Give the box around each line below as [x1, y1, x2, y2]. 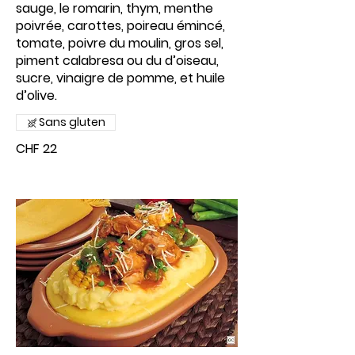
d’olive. [16, 86, 57, 105]
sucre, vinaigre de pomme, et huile [16, 69, 225, 87]
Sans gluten [39, 114, 105, 130]
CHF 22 [16, 139, 57, 158]
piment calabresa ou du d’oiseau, [16, 52, 219, 70]
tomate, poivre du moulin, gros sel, [16, 34, 223, 52]
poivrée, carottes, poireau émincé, [16, 17, 225, 35]
